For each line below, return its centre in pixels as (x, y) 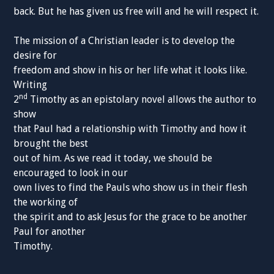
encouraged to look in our (71, 173)
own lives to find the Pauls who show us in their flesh (131, 188)
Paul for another (50, 232)
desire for (35, 56)
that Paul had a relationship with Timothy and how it (130, 129)
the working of (46, 202)
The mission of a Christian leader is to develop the (124, 41)
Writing (31, 85)
